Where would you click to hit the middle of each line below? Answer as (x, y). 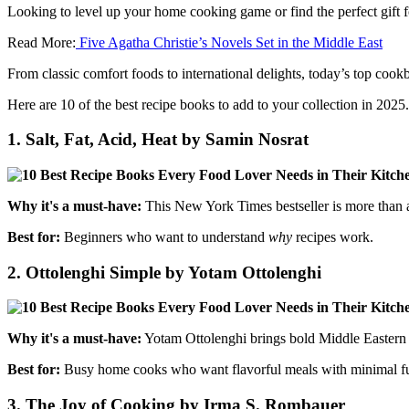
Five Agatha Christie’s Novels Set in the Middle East (229, 42)
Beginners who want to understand (164, 237)
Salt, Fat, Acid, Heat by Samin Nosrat (167, 140)
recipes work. (333, 237)
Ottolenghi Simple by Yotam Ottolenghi (173, 272)
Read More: (42, 42)
